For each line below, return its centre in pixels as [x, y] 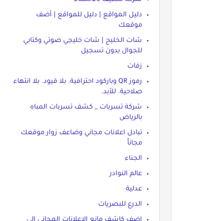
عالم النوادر [126, 174]
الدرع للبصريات [120, 204]
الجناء [133, 158]
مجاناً [134, 143]
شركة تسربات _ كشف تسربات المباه [86, 107]
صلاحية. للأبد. [121, 92]
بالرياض [130, 117]
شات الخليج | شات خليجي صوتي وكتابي [82, 40]
